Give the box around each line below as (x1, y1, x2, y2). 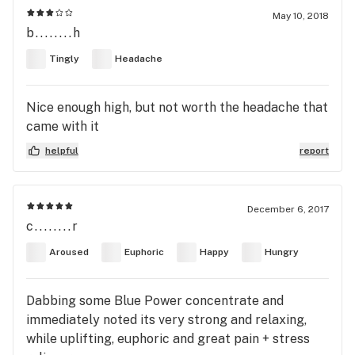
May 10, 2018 (273, 10, 329, 21)
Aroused (49, 246, 89, 258)
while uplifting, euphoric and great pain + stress (26, 330, 310, 346)
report (300, 144, 329, 156)
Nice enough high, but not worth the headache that (26, 99, 328, 115)
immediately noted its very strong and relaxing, (26, 311, 307, 327)
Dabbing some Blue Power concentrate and (26, 292, 284, 308)
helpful (45, 144, 78, 156)
